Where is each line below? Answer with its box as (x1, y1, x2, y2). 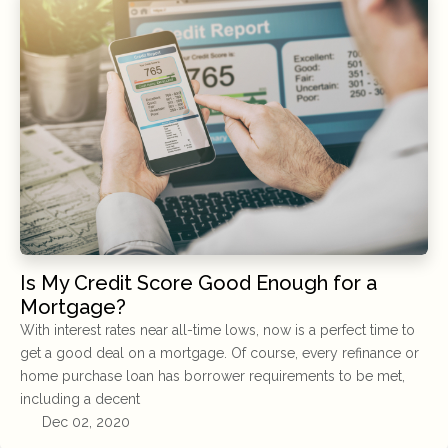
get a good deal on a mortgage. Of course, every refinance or (20, 344, 419, 361)
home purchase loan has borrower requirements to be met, (20, 367, 405, 384)
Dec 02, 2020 (37, 413, 130, 430)
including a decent (20, 390, 140, 407)
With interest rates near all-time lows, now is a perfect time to (20, 321, 415, 338)
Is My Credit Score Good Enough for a (20, 270, 377, 295)
